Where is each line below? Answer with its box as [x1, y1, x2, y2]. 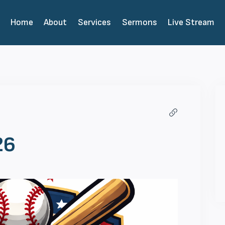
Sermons [122, 17, 157, 28]
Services [78, 17, 111, 28]
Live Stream [168, 17, 215, 28]
